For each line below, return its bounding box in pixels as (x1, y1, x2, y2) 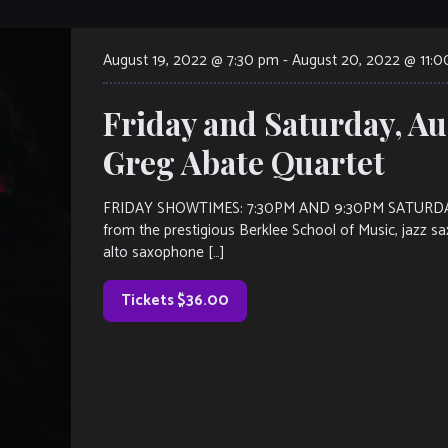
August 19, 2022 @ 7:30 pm (103, 48, 279, 74)
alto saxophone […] (103, 240, 225, 266)
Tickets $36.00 (121, 288, 229, 314)
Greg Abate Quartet (103, 141, 385, 184)
